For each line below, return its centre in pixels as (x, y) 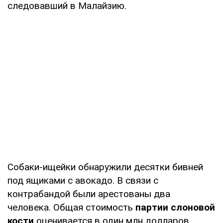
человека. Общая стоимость (71, 207)
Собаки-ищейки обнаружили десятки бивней (105, 167)
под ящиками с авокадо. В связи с (83, 180)
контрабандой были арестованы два (89, 194)
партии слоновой (175, 207)
